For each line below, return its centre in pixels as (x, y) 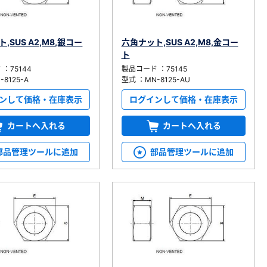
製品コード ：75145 (154, 69)
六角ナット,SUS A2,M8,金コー (180, 42)
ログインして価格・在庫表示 (183, 99)
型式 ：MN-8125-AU (156, 79)
